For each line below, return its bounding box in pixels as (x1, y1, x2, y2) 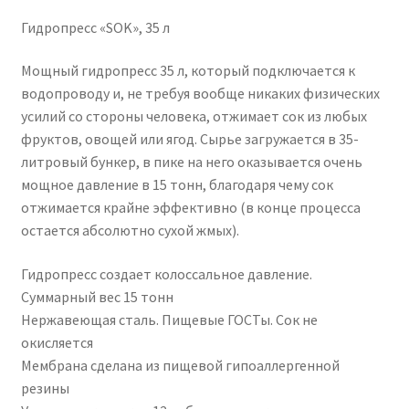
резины (20, 378, 69, 397)
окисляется (20, 332, 93, 351)
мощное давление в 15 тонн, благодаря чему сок (20, 175, 333, 194)
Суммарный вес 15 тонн (20, 287, 173, 306)
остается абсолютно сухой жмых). (20, 221, 239, 240)
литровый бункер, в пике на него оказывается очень (20, 152, 362, 172)
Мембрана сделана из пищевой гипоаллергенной (20, 355, 340, 374)
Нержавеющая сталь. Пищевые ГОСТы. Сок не (20, 309, 318, 329)
